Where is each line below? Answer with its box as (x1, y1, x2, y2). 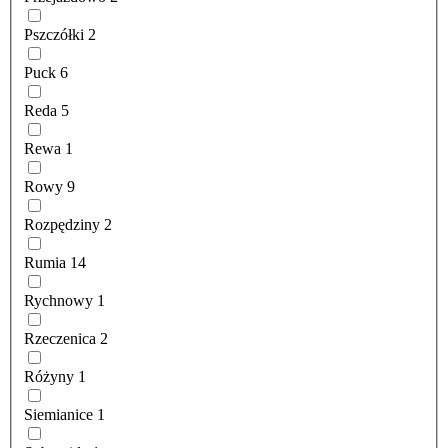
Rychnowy (24, 292, 93, 310)
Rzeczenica (24, 330, 96, 348)
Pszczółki (24, 26, 84, 44)
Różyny (24, 368, 74, 386)
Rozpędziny (24, 216, 100, 234)
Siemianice (24, 406, 93, 424)
